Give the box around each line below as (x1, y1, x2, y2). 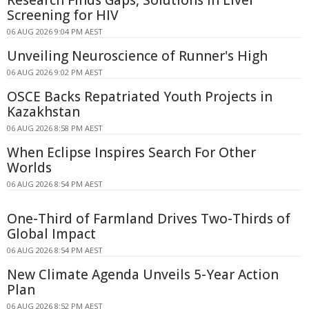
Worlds (7, 159, 52, 177)
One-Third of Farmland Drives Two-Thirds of (7, 210, 290, 228)
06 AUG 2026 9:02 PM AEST (7, 67, 103, 78)
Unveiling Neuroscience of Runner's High (7, 47, 268, 66)
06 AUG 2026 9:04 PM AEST (7, 26, 103, 37)
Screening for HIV (7, 6, 119, 25)
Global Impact (7, 225, 96, 243)
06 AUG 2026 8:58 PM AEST (7, 123, 103, 134)
